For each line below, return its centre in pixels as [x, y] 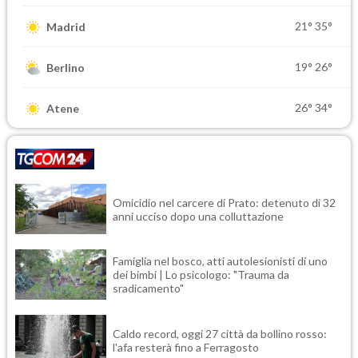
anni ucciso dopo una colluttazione [198, 216]
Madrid [66, 26]
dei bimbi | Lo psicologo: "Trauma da [201, 275]
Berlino [66, 67]
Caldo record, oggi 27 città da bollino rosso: [220, 333]
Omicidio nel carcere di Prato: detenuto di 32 [224, 202]
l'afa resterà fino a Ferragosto [186, 347]
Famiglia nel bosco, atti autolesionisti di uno [220, 261]
